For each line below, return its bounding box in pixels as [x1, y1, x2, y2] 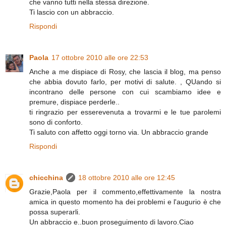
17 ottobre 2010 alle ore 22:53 [51, 53, 148, 62]
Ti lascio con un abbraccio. [29, 8, 114, 16]
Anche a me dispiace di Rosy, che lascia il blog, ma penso [29, 67, 221, 76]
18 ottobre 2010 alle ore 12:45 [78, 173, 175, 182]
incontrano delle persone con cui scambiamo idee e [29, 87, 221, 96]
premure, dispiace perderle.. [29, 97, 120, 106]
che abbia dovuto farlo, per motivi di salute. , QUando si [29, 77, 221, 86]
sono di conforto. [29, 118, 83, 126]
